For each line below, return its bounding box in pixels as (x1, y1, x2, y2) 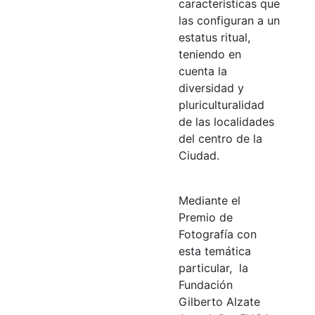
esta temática (179, 243, 251, 258)
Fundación (179, 277, 233, 292)
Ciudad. (179, 148, 223, 162)
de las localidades (179, 114, 274, 129)
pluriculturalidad (179, 97, 264, 112)
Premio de (179, 210, 233, 224)
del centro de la (179, 131, 262, 146)
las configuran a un (179, 13, 280, 27)
